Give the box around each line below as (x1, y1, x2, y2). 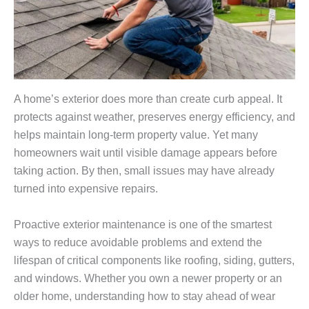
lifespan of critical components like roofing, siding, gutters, (14, 254, 295, 266)
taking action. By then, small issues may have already (14, 165, 275, 177)
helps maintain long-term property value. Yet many (14, 129, 258, 141)
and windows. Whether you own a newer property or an (14, 272, 282, 284)
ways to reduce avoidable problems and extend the (14, 236, 262, 248)
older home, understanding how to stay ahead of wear (14, 290, 275, 302)
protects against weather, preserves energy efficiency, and (14, 111, 295, 123)
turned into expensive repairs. (14, 183, 158, 195)
